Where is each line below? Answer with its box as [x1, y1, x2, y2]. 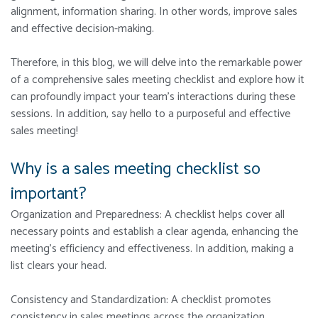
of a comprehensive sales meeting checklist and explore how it [11, 70, 305, 90]
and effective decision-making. [11, 19, 157, 39]
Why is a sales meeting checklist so [11, 155, 261, 184]
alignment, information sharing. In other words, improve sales [11, 2, 297, 22]
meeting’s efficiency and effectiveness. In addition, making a [11, 239, 294, 259]
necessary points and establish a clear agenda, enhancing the [11, 222, 298, 242]
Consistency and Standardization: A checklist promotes [11, 290, 271, 310]
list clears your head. [11, 256, 109, 276]
